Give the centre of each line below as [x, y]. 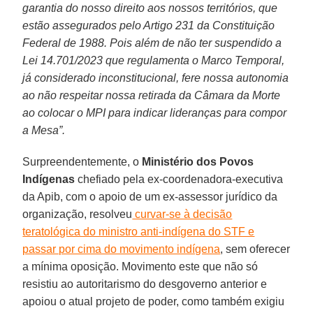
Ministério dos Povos [198, 161]
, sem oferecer [255, 249]
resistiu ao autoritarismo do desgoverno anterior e [145, 284]
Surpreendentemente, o [82, 161]
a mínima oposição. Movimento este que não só [140, 266]
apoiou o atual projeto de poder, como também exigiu [154, 301]
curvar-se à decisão [182, 214]
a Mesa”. [44, 130]
